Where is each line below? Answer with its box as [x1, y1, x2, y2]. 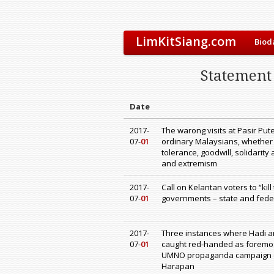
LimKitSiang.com [136, 33, 236, 50]
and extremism [161, 158, 217, 169]
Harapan [161, 261, 194, 272]
